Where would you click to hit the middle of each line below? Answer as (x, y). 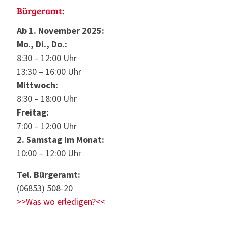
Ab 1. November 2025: (61, 30)
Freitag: (33, 112)
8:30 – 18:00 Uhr (47, 98)
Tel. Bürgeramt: (48, 174)
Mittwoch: (37, 85)
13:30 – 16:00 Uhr (49, 71)
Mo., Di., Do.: (42, 44)
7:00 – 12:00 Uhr (47, 126)
